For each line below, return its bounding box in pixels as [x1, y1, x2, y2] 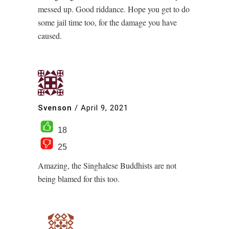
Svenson [38, 103, 72, 113]
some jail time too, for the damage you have [38, 16, 177, 28]
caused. [38, 30, 62, 41]
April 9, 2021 [81, 103, 128, 113]
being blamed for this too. [38, 173, 120, 184]
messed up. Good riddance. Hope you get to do [38, 3, 190, 14]
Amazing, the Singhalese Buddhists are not [38, 159, 176, 171]
